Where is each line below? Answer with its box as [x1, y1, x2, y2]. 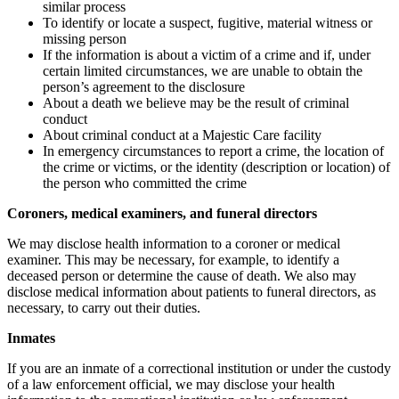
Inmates [7, 330, 55, 346]
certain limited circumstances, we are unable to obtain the [43, 62, 362, 78]
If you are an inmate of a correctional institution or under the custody [7, 360, 391, 376]
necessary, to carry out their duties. [7, 299, 200, 315]
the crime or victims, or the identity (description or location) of [43, 159, 390, 175]
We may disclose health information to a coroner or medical [7, 235, 340, 251]
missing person [43, 30, 126, 46]
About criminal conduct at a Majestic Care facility [43, 126, 322, 142]
